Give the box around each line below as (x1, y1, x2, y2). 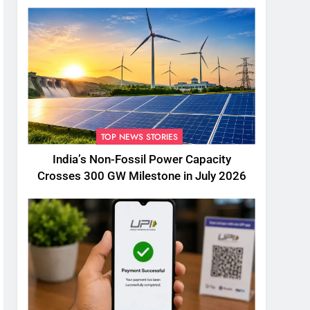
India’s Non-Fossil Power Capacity (52, 152, 231, 166)
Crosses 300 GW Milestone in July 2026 (37, 169, 246, 183)
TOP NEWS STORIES (100, 130, 178, 143)
